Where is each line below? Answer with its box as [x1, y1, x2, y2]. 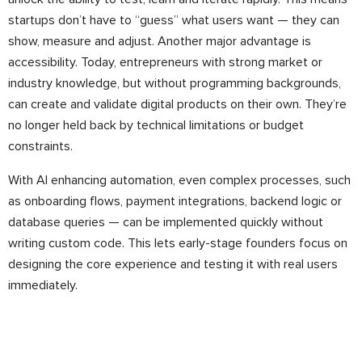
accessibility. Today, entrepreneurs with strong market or [8, 54, 322, 70]
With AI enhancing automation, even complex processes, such [8, 172, 351, 188]
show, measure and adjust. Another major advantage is [8, 33, 311, 49]
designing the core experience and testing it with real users [8, 256, 338, 272]
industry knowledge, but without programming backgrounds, [8, 75, 341, 91]
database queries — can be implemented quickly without [8, 214, 323, 230]
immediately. [8, 277, 78, 293]
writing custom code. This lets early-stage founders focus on [8, 235, 347, 251]
